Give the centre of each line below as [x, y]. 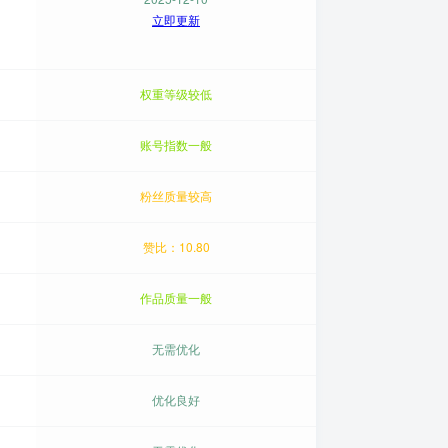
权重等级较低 [176, 93]
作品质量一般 [176, 297]
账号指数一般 [176, 144]
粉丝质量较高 [176, 195]
